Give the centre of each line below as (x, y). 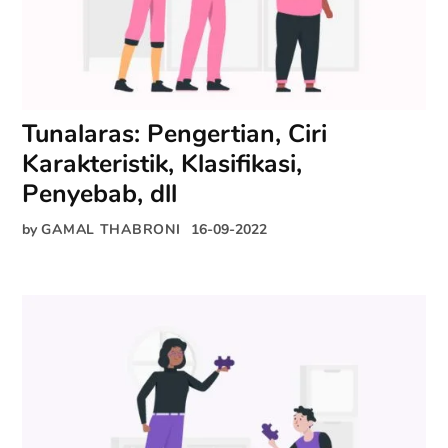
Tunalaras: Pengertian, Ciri (175, 133)
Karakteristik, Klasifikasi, (162, 163)
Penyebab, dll (100, 193)
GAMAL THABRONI (111, 228)
